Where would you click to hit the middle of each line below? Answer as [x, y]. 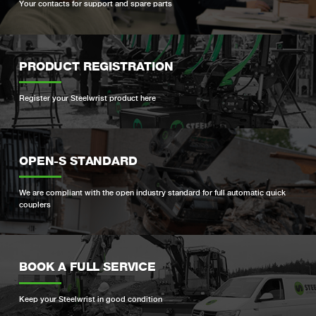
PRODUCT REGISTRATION [96, 66]
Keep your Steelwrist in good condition [91, 299]
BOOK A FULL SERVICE [87, 267]
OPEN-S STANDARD [78, 160]
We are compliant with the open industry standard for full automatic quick [153, 193]
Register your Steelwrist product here [88, 98]
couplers [35, 205]
